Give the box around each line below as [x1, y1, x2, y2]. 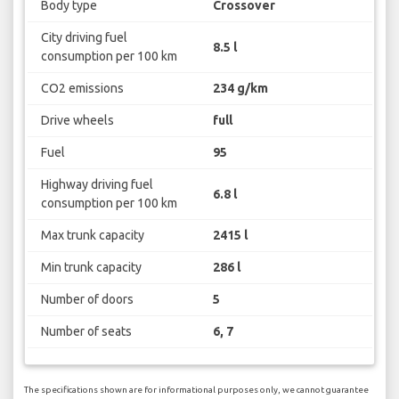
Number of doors [40, 292, 134, 307]
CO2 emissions [40, 81, 124, 96]
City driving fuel [40, 30, 127, 45]
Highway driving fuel [40, 177, 153, 192]
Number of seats [40, 324, 132, 339]
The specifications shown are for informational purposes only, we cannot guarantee [24, 384, 369, 395]
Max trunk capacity [40, 228, 144, 243]
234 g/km [213, 81, 268, 96]
